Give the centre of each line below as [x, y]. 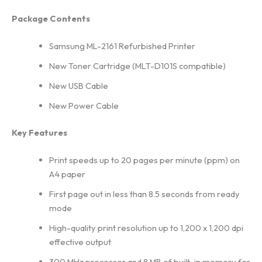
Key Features [39, 132]
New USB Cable [78, 85]
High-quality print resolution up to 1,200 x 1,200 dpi [146, 228]
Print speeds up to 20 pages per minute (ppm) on [144, 160]
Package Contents [51, 18]
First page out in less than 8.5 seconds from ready [144, 194]
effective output [80, 242]
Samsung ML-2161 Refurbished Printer [122, 46]
